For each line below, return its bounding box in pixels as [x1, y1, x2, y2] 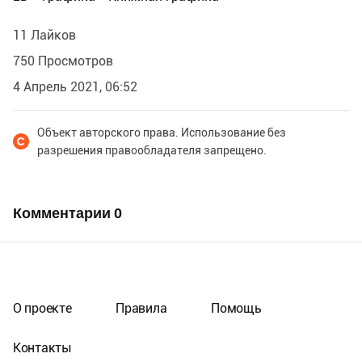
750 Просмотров [13, 53, 113, 69]
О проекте [13, 301, 72, 316]
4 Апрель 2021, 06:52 [13, 78, 137, 95]
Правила [116, 301, 167, 316]
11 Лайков [13, 27, 76, 43]
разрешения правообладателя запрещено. [37, 143, 267, 157]
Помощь [211, 301, 262, 316]
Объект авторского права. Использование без [37, 125, 286, 139]
